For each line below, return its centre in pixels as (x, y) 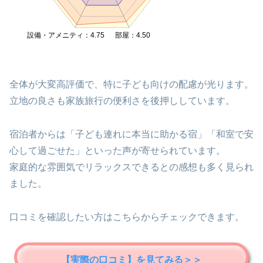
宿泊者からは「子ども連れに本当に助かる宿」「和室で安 (131, 134)
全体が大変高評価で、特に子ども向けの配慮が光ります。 (131, 85)
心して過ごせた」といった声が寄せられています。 (117, 151)
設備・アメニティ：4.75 (73, 35)
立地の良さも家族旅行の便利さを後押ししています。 (122, 101)
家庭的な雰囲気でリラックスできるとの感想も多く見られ (131, 167)
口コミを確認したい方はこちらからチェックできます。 (127, 217)
